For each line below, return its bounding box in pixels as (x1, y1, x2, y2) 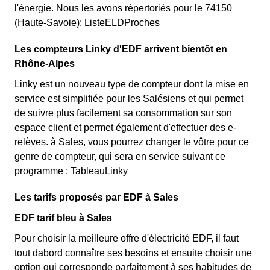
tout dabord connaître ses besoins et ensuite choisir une (14, 248, 252, 258)
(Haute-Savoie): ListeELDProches (14, 17, 160, 28)
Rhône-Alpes (14, 58, 75, 69)
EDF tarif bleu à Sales (14, 213, 112, 223)
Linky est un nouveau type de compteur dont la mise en (14, 79, 249, 89)
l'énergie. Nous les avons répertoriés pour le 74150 (14, 3, 232, 13)
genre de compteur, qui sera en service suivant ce (14, 151, 225, 162)
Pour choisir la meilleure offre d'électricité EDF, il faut (14, 233, 239, 243)
